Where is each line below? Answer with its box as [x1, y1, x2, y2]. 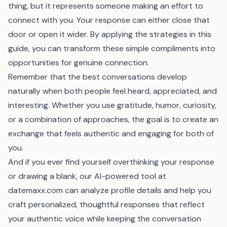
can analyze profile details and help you [63, 185, 211, 196]
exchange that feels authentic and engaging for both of [8, 128, 214, 139]
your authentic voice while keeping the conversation [8, 213, 201, 224]
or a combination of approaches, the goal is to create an [8, 114, 218, 125]
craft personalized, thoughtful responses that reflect [8, 199, 205, 210]
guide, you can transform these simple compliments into [8, 43, 215, 54]
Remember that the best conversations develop [8, 71, 187, 82]
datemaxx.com [8, 185, 63, 196]
